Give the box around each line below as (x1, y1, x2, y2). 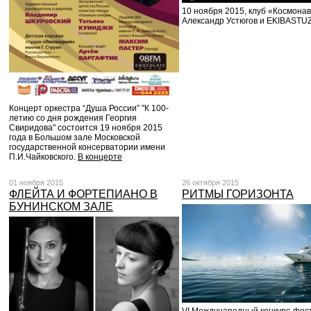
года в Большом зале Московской (9, 132, 140, 142)
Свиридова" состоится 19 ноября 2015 (9, 122, 162, 133)
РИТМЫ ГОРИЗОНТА (182, 188, 294, 200)
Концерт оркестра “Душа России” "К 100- (9, 103, 169, 113)
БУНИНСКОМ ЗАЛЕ (9, 201, 113, 212)
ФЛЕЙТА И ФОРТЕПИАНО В (9, 188, 158, 200)
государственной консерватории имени (9, 142, 165, 152)
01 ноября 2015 (9, 178, 63, 187)
